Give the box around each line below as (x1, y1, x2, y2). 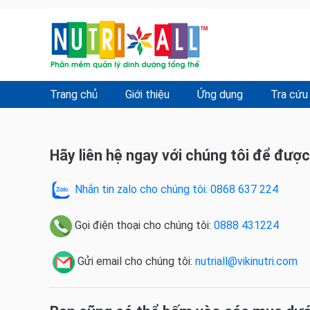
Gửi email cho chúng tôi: (75, 255, 195, 268)
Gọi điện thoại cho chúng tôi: (72, 219, 214, 232)
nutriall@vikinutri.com (195, 255, 298, 268)
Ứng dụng (197, 88, 243, 101)
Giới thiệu (125, 88, 170, 101)
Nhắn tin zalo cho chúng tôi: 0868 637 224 (75, 183, 278, 197)
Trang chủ (50, 88, 98, 101)
